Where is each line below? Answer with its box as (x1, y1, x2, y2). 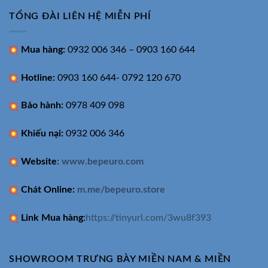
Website (21, 156, 57, 166)
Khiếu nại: (19, 129, 66, 139)
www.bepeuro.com (62, 156, 144, 166)
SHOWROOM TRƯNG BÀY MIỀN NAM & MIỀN (9, 254, 232, 264)
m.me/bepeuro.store (77, 184, 165, 194)
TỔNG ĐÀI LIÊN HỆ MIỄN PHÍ (9, 11, 151, 22)
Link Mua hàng (19, 212, 83, 223)
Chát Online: (19, 184, 77, 194)
